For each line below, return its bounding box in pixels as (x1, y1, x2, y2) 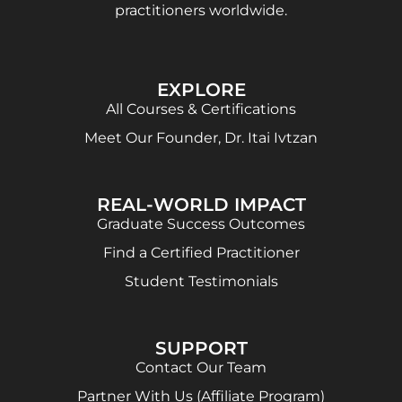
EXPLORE (156, 78, 246, 100)
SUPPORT (154, 336, 248, 359)
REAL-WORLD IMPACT (96, 193, 306, 215)
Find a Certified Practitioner (102, 243, 300, 261)
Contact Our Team (135, 358, 267, 376)
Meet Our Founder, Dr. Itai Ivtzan (84, 128, 318, 146)
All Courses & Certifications (106, 100, 296, 118)
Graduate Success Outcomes (97, 214, 305, 232)
